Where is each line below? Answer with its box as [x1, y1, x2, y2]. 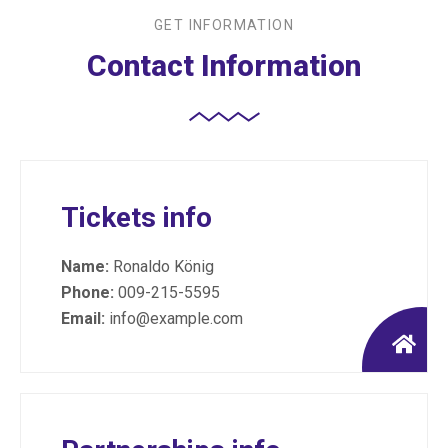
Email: [61, 309, 105, 328]
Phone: [61, 283, 114, 302]
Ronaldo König [109, 257, 214, 276]
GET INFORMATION [154, 17, 294, 33]
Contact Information [87, 48, 361, 83]
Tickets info [61, 201, 212, 234]
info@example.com [105, 309, 243, 328]
